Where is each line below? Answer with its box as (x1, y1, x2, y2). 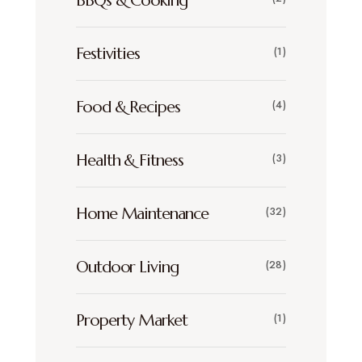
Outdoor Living (76, 256, 179, 277)
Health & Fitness (76, 149, 183, 170)
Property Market (76, 309, 187, 330)
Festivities (76, 43, 140, 64)
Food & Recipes (76, 96, 180, 117)
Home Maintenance (76, 203, 208, 224)
